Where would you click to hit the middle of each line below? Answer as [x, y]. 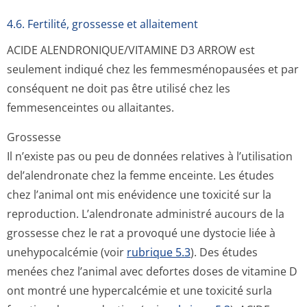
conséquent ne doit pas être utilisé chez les [119, 88]
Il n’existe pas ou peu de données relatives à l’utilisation [150, 156]
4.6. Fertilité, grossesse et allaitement [102, 24]
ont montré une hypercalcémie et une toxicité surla [139, 291]
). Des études [224, 252]
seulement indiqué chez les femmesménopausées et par [153, 69]
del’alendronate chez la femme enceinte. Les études [140, 175]
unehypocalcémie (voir [67, 252]
